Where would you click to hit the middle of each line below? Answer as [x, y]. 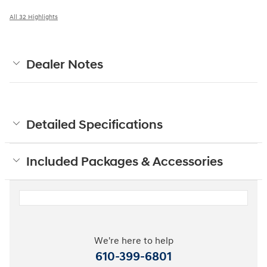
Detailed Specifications [94, 125]
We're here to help [133, 241]
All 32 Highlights [34, 17]
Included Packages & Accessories [125, 162]
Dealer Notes [65, 65]
